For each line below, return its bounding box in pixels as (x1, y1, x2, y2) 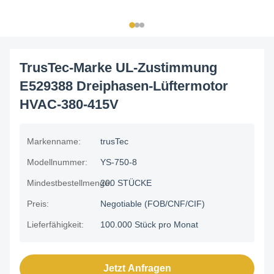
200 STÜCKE (100, 178, 152, 188)
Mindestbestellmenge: (27, 178, 112, 188)
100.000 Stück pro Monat (100, 220, 198, 229)
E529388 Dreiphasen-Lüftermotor (20, 78, 228, 94)
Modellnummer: (27, 157, 87, 167)
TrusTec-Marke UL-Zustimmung (20, 60, 217, 75)
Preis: (27, 199, 49, 209)
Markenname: (27, 136, 81, 146)
